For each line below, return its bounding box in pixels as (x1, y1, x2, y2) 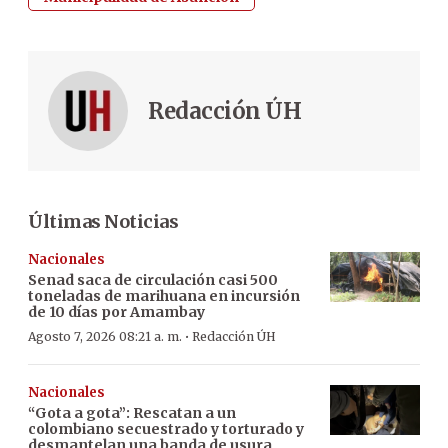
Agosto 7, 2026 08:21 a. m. (28, 328, 182, 344)
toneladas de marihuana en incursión (28, 286, 300, 305)
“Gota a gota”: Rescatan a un (28, 403, 236, 422)
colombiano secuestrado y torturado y (28, 419, 304, 438)
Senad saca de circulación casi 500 (28, 270, 278, 289)
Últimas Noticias (28, 209, 178, 233)
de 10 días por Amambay (28, 302, 205, 321)
